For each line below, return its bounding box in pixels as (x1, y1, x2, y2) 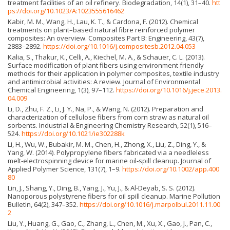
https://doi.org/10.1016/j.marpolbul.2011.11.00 (80, 200, 220, 209)
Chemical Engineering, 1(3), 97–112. (8, 85, 116, 95)
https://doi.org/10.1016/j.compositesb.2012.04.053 (43, 42, 196, 51)
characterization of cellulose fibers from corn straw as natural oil (8, 112, 209, 122)
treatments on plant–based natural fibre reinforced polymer (8, 25, 195, 35)
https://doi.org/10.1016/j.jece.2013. (116, 85, 222, 95)
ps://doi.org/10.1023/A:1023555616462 (8, 6, 124, 16)
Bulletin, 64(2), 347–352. (8, 200, 80, 209)
